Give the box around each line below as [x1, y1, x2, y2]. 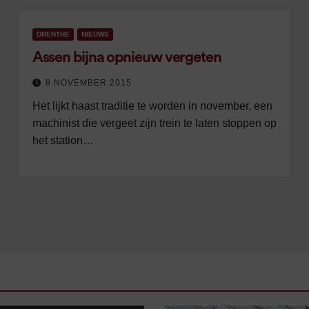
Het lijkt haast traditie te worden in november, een [32, 100, 272, 112]
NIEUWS [81, 30, 109, 38]
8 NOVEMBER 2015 [45, 78, 132, 88]
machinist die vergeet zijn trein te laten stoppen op [32, 117, 277, 129]
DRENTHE [36, 30, 70, 38]
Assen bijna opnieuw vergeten [32, 50, 221, 65]
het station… [32, 134, 94, 146]
